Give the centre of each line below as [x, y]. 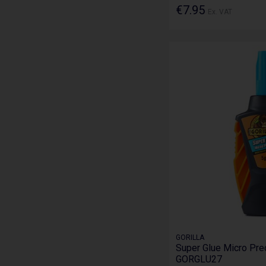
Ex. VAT [220, 12]
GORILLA [190, 237]
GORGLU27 [199, 259]
